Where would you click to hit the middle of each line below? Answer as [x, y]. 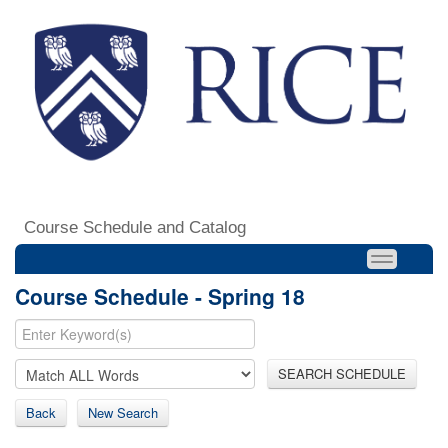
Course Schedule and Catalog [135, 227]
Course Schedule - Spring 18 [160, 295]
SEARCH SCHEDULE [342, 373]
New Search [123, 412]
